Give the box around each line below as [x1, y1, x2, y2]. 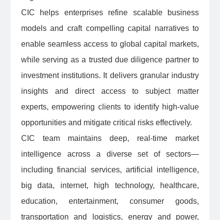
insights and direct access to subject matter [21, 87, 199, 96]
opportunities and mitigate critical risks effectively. [21, 118, 192, 127]
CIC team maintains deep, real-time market [21, 134, 199, 143]
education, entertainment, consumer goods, [21, 197, 199, 206]
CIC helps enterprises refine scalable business [21, 8, 199, 17]
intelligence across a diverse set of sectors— [21, 150, 199, 159]
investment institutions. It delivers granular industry [21, 71, 199, 80]
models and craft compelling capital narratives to [21, 24, 199, 33]
